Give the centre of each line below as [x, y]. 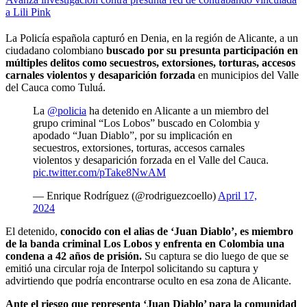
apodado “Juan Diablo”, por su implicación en [133, 136]
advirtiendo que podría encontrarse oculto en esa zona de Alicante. [148, 281]
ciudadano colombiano [56, 51]
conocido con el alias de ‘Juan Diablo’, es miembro [177, 232]
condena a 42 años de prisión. [75, 256]
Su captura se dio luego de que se [217, 256]
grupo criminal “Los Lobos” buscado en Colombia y [146, 123]
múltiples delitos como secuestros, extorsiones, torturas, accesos [150, 63]
